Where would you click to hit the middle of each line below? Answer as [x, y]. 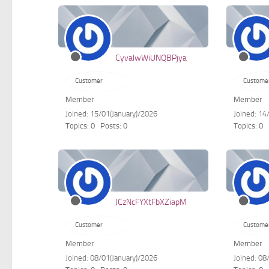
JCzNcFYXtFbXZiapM [151, 202]
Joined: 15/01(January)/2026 [112, 113]
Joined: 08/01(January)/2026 [112, 258]
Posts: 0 [114, 125]
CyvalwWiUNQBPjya [151, 58]
